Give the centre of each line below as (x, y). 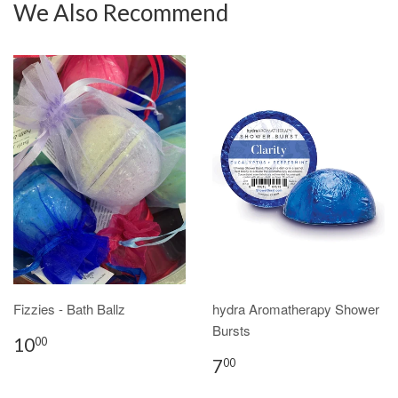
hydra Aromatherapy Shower (296, 308)
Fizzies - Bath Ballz (69, 308)
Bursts (231, 330)
